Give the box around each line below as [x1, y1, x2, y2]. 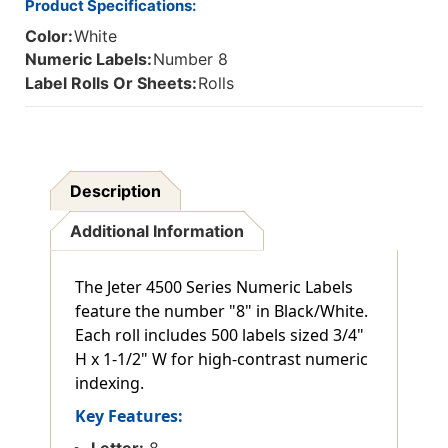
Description [70, 180, 162, 201]
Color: [25, 25, 73, 46]
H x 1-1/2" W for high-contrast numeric [75, 347, 368, 370]
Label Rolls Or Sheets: [25, 72, 197, 93]
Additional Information [70, 220, 245, 241]
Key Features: [75, 404, 183, 427]
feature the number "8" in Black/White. [75, 299, 368, 322]
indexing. [75, 371, 144, 394]
